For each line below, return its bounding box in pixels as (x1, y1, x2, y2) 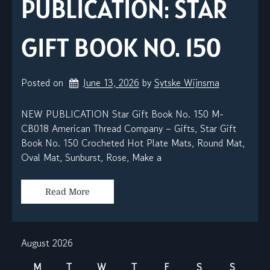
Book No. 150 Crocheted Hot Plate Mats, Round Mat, (21, 136, 245, 151)
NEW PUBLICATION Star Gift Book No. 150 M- (21, 107, 224, 122)
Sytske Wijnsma (154, 75, 219, 90)
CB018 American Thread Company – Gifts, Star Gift (21, 121, 236, 136)
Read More (45, 187, 90, 197)
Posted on (21, 75, 66, 90)
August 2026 (21, 236, 73, 251)
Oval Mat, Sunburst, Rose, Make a (21, 150, 162, 165)
